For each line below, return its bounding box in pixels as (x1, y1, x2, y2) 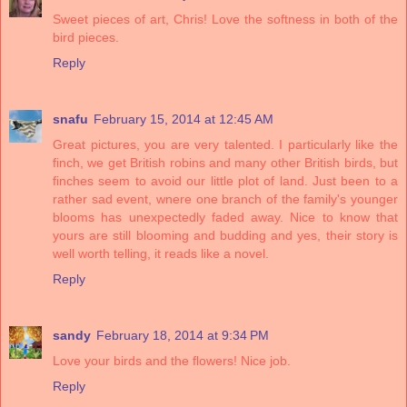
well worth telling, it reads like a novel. (53, 245, 269, 261)
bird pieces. (53, 29, 119, 45)
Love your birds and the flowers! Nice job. (53, 352, 291, 368)
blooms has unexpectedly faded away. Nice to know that (53, 209, 398, 224)
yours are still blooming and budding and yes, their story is (53, 227, 398, 243)
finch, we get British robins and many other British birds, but (53, 154, 398, 170)
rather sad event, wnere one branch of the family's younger (53, 191, 398, 206)
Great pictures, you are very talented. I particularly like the (53, 136, 398, 152)
